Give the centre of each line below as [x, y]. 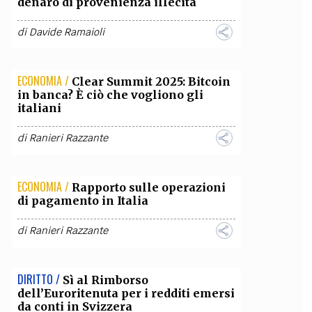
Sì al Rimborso [105, 280]
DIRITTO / [38, 279]
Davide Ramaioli [67, 32]
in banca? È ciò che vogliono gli [110, 95]
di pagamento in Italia [83, 201]
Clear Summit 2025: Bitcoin [151, 81]
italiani [39, 108]
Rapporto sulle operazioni [148, 187]
